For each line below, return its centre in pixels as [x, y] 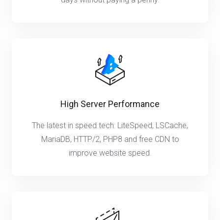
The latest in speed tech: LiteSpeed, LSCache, [110, 126]
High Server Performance [110, 104]
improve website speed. [110, 153]
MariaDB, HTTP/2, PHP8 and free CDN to [110, 139]
